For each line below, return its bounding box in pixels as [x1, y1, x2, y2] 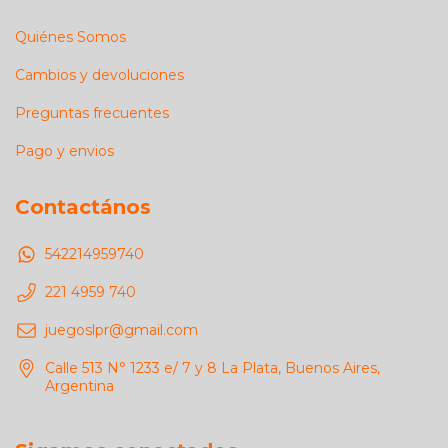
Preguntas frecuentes [15, 103, 169, 122]
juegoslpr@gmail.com [45, 321, 198, 340]
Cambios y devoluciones [15, 65, 184, 84]
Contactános [15, 194, 151, 219]
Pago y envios [15, 141, 114, 160]
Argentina [45, 377, 114, 396]
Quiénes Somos [15, 27, 126, 46]
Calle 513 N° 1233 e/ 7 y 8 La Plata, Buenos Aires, [45, 359, 380, 378]
